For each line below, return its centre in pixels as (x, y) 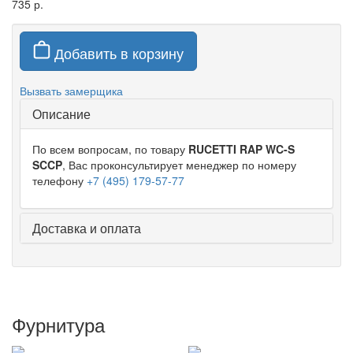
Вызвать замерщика (71, 91)
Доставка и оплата (87, 228)
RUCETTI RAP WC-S (242, 149)
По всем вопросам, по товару (110, 149)
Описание (61, 114)
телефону (59, 180)
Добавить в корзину (117, 53)
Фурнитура (58, 324)
